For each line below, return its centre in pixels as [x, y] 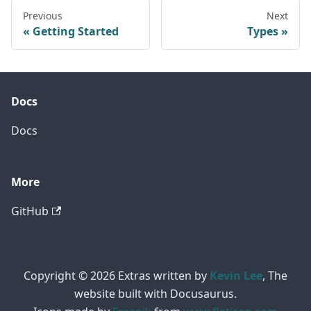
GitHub [30, 211]
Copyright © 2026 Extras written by [117, 276]
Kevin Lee [236, 276]
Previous [43, 16]
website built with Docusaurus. [155, 294]
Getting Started [76, 32]
